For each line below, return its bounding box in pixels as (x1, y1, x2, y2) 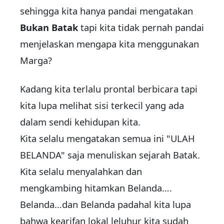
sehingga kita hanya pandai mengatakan (20, 4, 193, 17)
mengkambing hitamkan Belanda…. (20, 181, 172, 194)
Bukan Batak (20, 21, 78, 34)
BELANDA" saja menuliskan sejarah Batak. (20, 148, 200, 161)
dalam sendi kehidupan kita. (20, 115, 140, 128)
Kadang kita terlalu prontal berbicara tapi (20, 82, 197, 95)
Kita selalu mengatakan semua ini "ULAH (20, 132, 195, 145)
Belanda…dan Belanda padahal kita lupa (20, 198, 191, 211)
